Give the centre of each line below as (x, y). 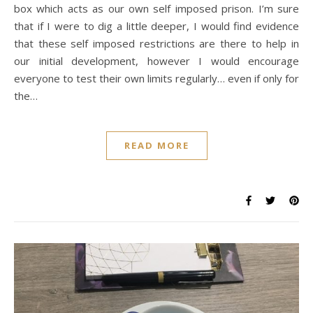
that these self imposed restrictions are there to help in (156, 43)
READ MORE (156, 145)
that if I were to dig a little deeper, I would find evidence (156, 26)
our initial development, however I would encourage (156, 60)
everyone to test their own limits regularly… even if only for (156, 78)
